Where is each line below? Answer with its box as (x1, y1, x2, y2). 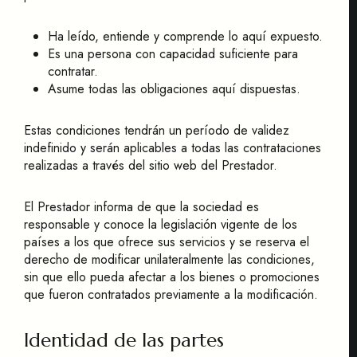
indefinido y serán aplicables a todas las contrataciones (24, 139, 321, 157)
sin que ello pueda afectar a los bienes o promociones (24, 268, 320, 286)
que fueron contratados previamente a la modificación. (24, 285, 318, 304)
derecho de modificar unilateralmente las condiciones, (24, 250, 315, 269)
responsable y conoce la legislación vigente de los (24, 215, 297, 233)
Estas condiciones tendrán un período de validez (24, 121, 289, 139)
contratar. (48, 62, 98, 80)
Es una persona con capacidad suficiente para (48, 45, 298, 63)
